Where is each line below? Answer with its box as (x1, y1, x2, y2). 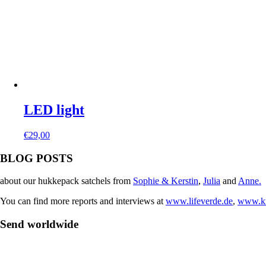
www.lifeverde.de (166, 196, 233, 207)
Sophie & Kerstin (133, 176, 198, 186)
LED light (24, 102, 84, 118)
